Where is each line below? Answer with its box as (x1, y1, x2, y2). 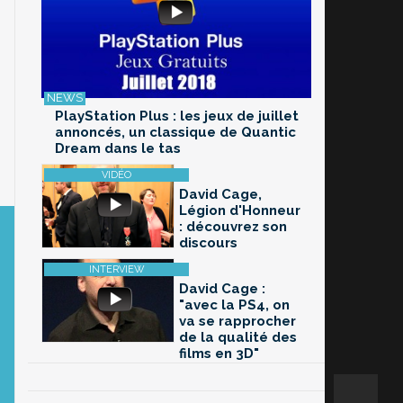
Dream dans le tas (55, 140, 181, 157)
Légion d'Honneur (179, 202, 300, 219)
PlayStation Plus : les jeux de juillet (55, 108, 299, 125)
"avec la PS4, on (179, 297, 290, 314)
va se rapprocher (179, 313, 296, 330)
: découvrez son (179, 219, 287, 236)
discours (179, 235, 237, 252)
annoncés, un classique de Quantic (55, 124, 296, 141)
